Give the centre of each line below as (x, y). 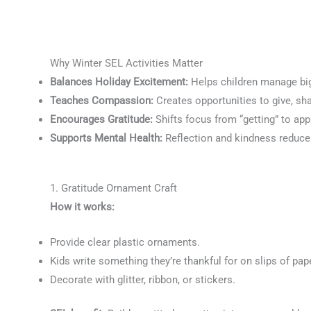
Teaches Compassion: (102, 101)
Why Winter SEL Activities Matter (126, 63)
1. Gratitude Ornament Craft (114, 188)
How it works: (82, 207)
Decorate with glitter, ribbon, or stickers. (143, 279)
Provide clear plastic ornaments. (125, 242)
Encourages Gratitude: (101, 119)
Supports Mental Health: (106, 138)
